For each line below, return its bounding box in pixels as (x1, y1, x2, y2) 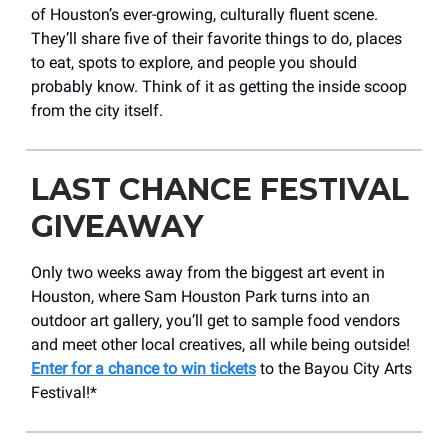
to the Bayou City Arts (256, 358, 412, 378)
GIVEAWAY (31, 207, 203, 245)
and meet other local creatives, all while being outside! (31, 334, 410, 354)
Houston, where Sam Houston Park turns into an (31, 286, 370, 306)
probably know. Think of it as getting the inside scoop (31, 76, 407, 96)
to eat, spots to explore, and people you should (31, 52, 357, 72)
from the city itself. (31, 100, 163, 120)
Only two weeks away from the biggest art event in (31, 262, 385, 282)
